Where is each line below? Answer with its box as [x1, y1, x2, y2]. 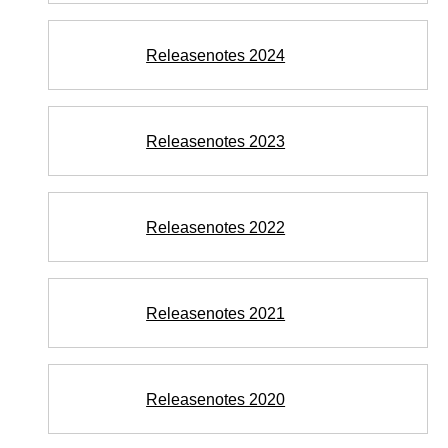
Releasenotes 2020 [146, 390, 286, 408]
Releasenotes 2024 [146, 46, 286, 64]
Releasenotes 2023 [146, 132, 286, 150]
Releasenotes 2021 [146, 304, 286, 322]
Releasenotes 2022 [146, 218, 286, 236]
